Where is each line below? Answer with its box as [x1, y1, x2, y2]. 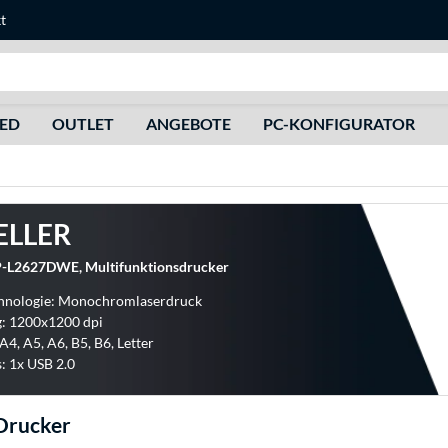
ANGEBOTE [145, 114, 231, 133]
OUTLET [51, 114, 114, 133]
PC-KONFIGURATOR [262, 114, 415, 133]
